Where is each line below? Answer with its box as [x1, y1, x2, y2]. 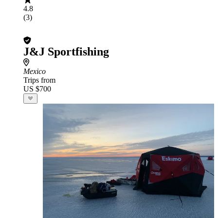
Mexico [23, 67, 46, 75]
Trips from [23, 76, 55, 84]
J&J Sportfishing [23, 45, 109, 58]
